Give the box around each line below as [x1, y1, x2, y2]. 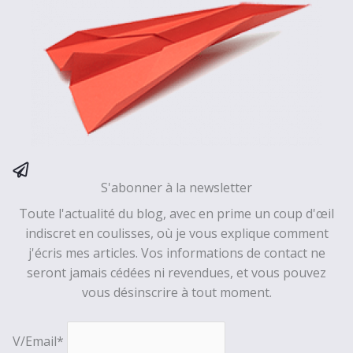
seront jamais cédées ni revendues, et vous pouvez [27, 263, 326, 281]
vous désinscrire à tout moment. [81, 283, 272, 301]
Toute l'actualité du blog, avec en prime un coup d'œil [19, 204, 334, 222]
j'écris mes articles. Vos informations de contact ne [28, 243, 325, 262]
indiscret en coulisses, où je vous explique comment [24, 224, 329, 242]
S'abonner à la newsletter [101, 178, 252, 196]
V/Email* [13, 332, 67, 350]
